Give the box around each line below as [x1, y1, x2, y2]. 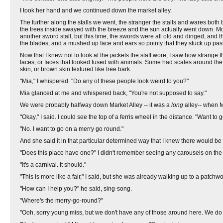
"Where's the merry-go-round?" [20, 197, 103, 204]
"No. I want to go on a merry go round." [20, 125, 123, 132]
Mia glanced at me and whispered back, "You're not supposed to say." [20, 90, 207, 97]
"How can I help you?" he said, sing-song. [20, 185, 132, 192]
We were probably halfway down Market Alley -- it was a [20, 102, 171, 109]
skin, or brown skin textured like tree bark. [20, 66, 131, 73]
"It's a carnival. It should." [20, 161, 86, 168]
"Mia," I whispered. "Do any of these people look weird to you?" [20, 78, 189, 85]
